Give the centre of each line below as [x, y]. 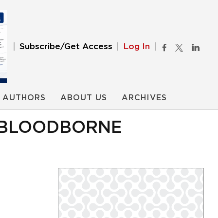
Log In [136, 46]
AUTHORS [24, 98]
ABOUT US [84, 98]
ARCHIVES [144, 98]
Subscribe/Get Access [66, 46]
